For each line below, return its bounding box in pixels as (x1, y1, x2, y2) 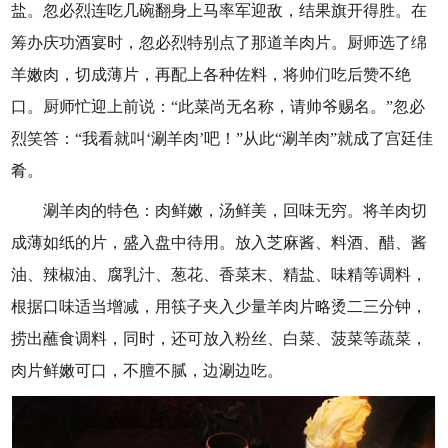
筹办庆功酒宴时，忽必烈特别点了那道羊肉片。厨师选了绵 (11, 34, 428, 51)
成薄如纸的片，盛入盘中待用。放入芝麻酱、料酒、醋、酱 (11, 234, 428, 251)
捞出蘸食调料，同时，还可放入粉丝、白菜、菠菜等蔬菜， (11, 330, 428, 347)
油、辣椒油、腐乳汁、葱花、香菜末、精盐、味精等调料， (11, 266, 428, 283)
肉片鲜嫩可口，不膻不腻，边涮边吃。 (11, 362, 284, 379)
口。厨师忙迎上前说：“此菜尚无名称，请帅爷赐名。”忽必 (11, 98, 426, 115)
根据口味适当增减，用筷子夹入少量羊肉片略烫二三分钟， (11, 298, 428, 315)
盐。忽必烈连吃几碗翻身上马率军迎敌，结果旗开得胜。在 (11, 2, 428, 19)
